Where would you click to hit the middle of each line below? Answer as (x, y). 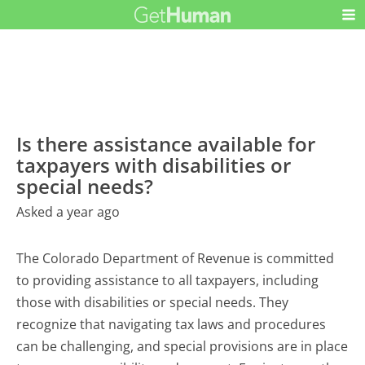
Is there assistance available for (166, 143)
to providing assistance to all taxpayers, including (168, 280)
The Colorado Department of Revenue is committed (176, 258)
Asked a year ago (68, 211)
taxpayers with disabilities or (154, 165)
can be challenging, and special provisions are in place (182, 346)
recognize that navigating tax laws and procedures (172, 324)
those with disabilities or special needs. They (153, 302)
